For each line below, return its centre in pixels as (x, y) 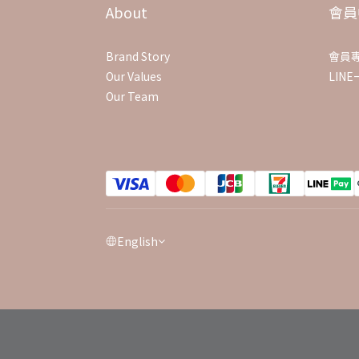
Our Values (134, 76)
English (137, 241)
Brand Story (138, 56)
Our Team (132, 96)
